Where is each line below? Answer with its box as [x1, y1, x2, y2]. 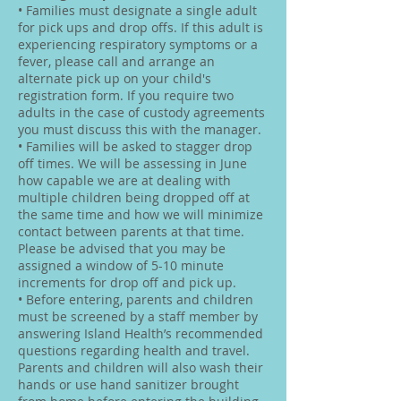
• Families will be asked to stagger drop [18, 138, 252, 155]
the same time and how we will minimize [18, 206, 263, 223]
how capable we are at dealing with [18, 172, 231, 189]
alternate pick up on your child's [18, 70, 211, 87]
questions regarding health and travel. [18, 342, 250, 359]
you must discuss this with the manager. [18, 121, 265, 138]
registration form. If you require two [18, 87, 234, 104]
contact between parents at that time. [18, 223, 244, 240]
